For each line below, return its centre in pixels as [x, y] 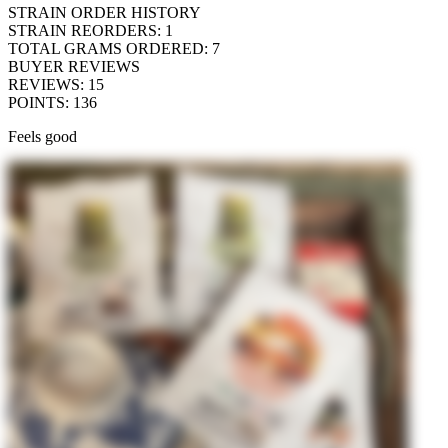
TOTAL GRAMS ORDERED [106, 49]
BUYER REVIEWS [74, 67]
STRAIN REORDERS [82, 31]
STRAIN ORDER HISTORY [104, 13]
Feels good [42, 137]
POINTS [36, 103]
